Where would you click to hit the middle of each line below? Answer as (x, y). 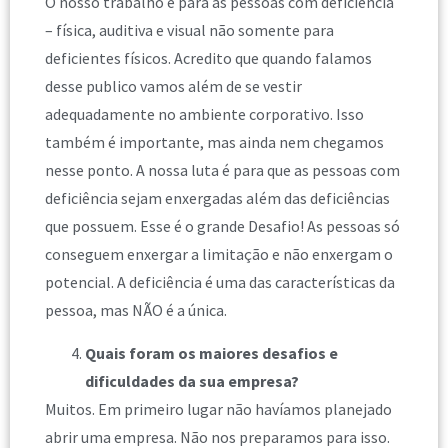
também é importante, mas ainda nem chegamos (214, 142)
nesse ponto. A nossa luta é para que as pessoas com (222, 170)
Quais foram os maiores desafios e (211, 352)
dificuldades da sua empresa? (193, 380)
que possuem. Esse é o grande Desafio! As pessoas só (222, 226)
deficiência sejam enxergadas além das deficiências (217, 198)
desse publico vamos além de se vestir (173, 86)
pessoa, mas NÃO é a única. (136, 310)
